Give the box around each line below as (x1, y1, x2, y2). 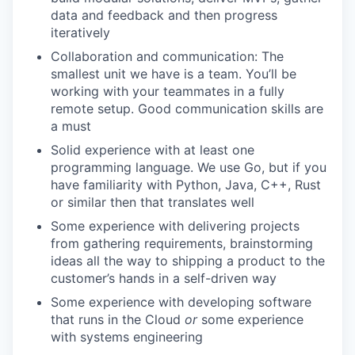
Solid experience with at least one (51, 142, 254, 158)
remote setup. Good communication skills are (51, 101, 323, 116)
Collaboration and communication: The (51, 48, 284, 64)
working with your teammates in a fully (51, 83, 284, 99)
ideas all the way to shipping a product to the (51, 253, 325, 269)
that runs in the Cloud (51, 311, 185, 327)
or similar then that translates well (51, 194, 254, 210)
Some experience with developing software (51, 294, 311, 310)
